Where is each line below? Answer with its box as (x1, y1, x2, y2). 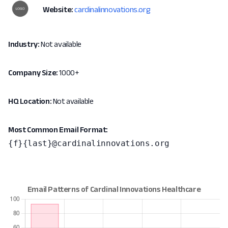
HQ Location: (8, 97, 52, 105)
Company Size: (8, 68, 58, 77)
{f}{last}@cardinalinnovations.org (8, 138, 169, 148)
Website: (43, 5, 73, 14)
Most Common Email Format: (8, 125, 108, 134)
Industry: (8, 40, 40, 48)
